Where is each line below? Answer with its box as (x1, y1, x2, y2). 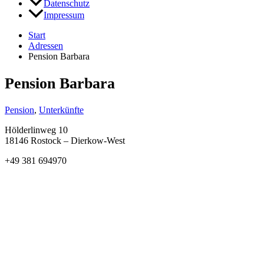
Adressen (28, 41, 63, 51)
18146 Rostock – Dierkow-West (5, 136, 125, 146)
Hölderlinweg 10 (5, 125, 68, 136)
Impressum (44, 10, 84, 21)
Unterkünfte (39, 105, 84, 115)
